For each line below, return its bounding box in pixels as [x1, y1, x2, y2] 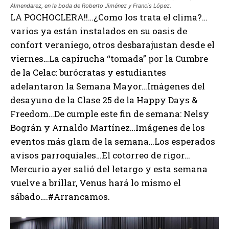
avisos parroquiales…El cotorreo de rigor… [10, 149, 190, 161]
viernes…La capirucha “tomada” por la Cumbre [10, 52, 208, 64]
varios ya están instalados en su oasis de [10, 25, 187, 37]
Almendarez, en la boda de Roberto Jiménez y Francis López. [10, 2, 171, 9]
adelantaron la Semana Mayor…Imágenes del [10, 80, 205, 92]
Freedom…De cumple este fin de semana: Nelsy [10, 107, 209, 120]
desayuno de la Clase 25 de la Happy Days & [10, 94, 197, 106]
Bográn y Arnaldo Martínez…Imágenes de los [10, 121, 205, 133]
